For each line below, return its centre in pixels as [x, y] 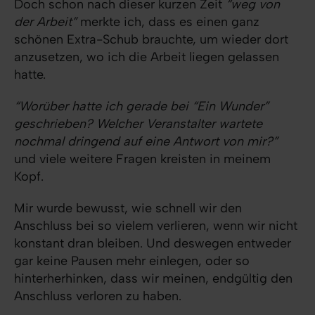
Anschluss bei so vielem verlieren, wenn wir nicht [156, 226]
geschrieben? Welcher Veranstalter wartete [138, 124]
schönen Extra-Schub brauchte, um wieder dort [151, 39]
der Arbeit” [45, 22]
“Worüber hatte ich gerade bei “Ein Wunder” [141, 106]
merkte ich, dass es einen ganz [168, 22]
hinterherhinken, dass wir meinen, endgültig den [153, 278]
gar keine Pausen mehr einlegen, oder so [132, 261]
